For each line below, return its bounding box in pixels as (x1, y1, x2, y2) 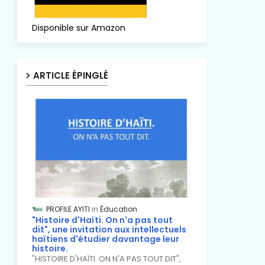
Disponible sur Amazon (31, 22, 125, 34)
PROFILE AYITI (46, 204, 90, 214)
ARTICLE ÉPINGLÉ (33, 69, 108, 82)
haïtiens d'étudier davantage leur (31, 233, 179, 245)
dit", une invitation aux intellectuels (31, 224, 186, 236)
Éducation (99, 204, 137, 214)
